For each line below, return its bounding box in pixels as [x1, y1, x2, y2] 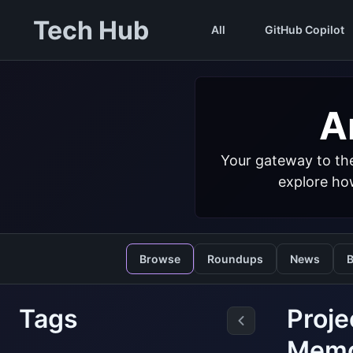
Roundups [206, 252, 263, 266]
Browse [139, 252, 180, 266]
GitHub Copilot [264, 23, 344, 36]
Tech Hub [32, 14, 149, 46]
